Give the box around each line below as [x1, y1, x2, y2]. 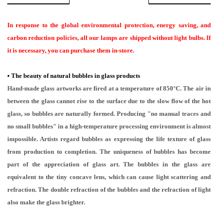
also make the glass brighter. [7, 199, 85, 206]
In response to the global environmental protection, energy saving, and [7, 21, 211, 29]
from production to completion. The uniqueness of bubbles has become [7, 148, 211, 155]
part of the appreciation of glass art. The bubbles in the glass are [7, 161, 211, 168]
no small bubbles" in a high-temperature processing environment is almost [7, 123, 211, 130]
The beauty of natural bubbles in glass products [11, 72, 140, 79]
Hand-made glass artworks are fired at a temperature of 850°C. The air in [7, 85, 211, 92]
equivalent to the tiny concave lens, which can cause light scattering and [7, 173, 211, 181]
